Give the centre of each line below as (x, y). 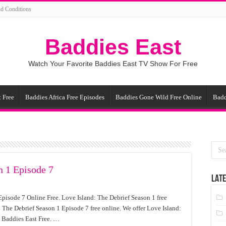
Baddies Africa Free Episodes (65, 97)
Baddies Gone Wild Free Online (159, 97)
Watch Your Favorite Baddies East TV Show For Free (113, 64)
